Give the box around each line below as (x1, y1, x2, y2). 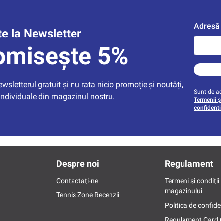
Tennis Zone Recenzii (56, 191, 119, 199)
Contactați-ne (56, 177, 98, 185)
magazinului (164, 187, 202, 195)
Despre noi (56, 158, 99, 169)
